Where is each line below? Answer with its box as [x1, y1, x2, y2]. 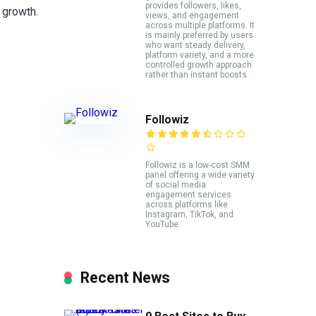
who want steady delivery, [145, 39, 245, 50]
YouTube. [145, 219, 181, 230]
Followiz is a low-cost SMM [145, 160, 250, 171]
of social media [145, 180, 206, 190]
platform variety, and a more [145, 49, 254, 60]
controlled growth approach [145, 59, 252, 70]
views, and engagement [145, 10, 239, 20]
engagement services [145, 190, 231, 200]
